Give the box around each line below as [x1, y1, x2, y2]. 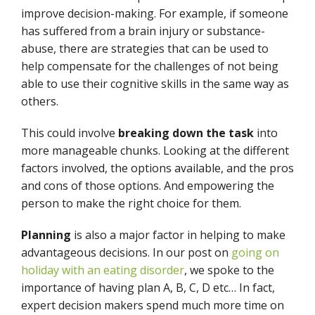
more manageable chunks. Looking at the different [21, 143, 289, 158]
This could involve [21, 125, 118, 141]
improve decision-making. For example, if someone [21, 6, 288, 21]
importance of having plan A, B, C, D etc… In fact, [21, 280, 275, 295]
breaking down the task [118, 125, 254, 141]
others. [21, 94, 61, 109]
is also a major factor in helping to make [71, 227, 285, 243]
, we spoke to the [184, 262, 274, 278]
